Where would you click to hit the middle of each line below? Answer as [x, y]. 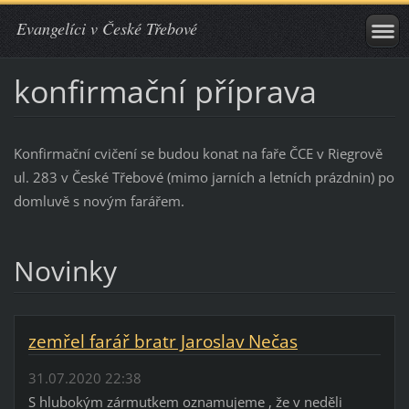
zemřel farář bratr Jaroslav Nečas [163, 341]
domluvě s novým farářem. [99, 200]
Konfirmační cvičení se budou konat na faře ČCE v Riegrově [198, 153]
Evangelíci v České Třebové [107, 28]
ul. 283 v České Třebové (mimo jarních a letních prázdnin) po [204, 177]
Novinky [65, 270]
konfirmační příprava [165, 91]
